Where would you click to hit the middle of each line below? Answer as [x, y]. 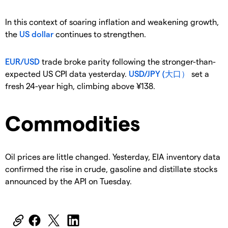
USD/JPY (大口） [159, 74]
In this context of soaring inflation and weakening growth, [112, 22]
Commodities [73, 123]
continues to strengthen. [101, 34]
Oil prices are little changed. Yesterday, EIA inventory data [113, 157]
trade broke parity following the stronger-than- [128, 62]
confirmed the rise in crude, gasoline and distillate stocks [111, 169]
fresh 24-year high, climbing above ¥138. [80, 86]
